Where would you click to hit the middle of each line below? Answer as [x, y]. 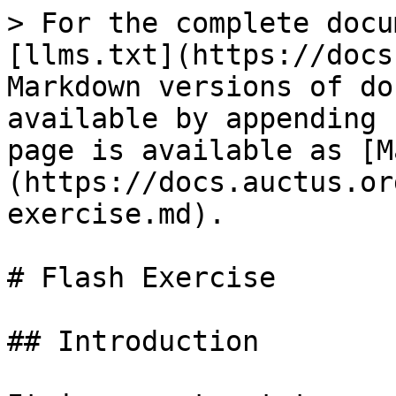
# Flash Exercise [141, 278]
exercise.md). [116, 214]
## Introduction [133, 341]
